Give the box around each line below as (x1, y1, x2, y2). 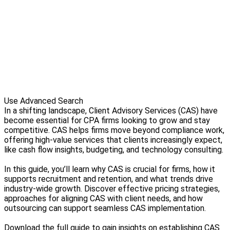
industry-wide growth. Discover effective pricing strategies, (4, 184, 220, 194)
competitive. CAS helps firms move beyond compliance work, (4, 125, 224, 135)
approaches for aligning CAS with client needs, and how (4, 194, 203, 203)
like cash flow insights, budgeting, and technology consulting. (4, 145, 223, 155)
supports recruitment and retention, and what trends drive (4, 174, 213, 184)
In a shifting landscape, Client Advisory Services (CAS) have (4, 106, 218, 116)
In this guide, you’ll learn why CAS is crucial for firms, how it (4, 164, 215, 174)
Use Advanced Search (4, 96, 83, 106)
